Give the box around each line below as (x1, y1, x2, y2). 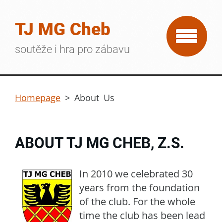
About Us (74, 92, 114, 104)
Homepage (15, 92, 60, 104)
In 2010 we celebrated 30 (79, 167, 193, 180)
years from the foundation (79, 181, 200, 194)
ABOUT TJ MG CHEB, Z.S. (15, 134, 184, 152)
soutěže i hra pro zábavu (15, 43, 130, 55)
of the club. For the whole (79, 195, 195, 208)
